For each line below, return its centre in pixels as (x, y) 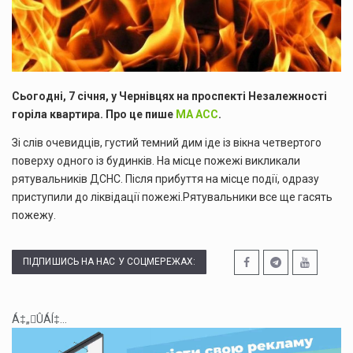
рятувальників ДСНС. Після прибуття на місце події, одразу (165, 178)
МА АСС (197, 115)
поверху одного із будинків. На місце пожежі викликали (156, 160)
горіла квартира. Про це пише (94, 115)
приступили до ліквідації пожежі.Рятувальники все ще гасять (172, 197)
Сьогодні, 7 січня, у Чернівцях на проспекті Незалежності (169, 97)
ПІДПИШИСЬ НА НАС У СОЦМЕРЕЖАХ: (109, 262)
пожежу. (34, 215)
